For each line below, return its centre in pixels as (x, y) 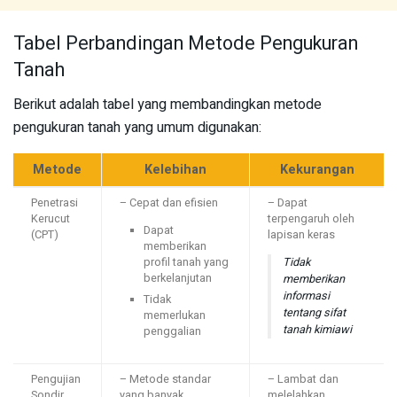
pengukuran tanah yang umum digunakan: (137, 127)
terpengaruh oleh (311, 218)
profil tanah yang (187, 262)
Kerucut (51, 218)
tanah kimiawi (317, 329)
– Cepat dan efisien (169, 202)
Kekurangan (317, 169)
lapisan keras (301, 234)
